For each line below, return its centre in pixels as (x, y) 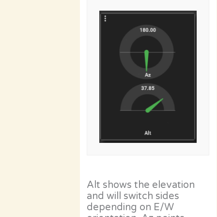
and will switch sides (133, 196)
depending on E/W (131, 207)
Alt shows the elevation (141, 185)
